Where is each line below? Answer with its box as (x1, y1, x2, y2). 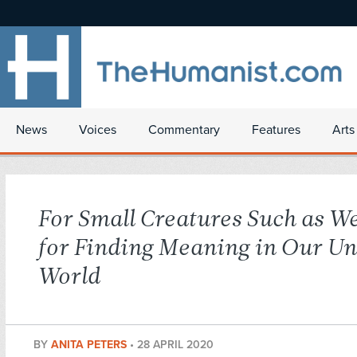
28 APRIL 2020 (137, 338, 214, 352)
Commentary (148, 122, 220, 138)
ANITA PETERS (51, 338, 130, 352)
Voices (79, 122, 116, 138)
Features (252, 122, 300, 138)
